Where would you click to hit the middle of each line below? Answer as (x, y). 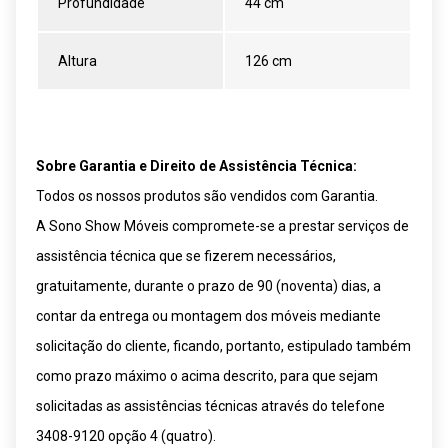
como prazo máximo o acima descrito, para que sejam (207, 375)
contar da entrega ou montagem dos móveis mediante (208, 315)
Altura (77, 60)
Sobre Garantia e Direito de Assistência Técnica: (196, 165)
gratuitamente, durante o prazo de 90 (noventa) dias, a (208, 285)
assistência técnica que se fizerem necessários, (186, 255)
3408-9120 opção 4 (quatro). (126, 435)
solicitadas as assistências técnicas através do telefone (210, 405)
